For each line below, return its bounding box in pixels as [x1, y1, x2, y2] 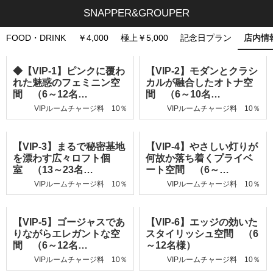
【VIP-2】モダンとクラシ [146, 66, 258, 76]
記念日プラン [180, 33, 232, 43]
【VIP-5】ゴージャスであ [13, 217, 125, 227]
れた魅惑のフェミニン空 [13, 77, 120, 88]
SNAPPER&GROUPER [83, 7, 190, 19]
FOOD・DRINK [6, 33, 66, 43]
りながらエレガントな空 [13, 229, 120, 239]
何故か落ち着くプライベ [146, 153, 253, 163]
